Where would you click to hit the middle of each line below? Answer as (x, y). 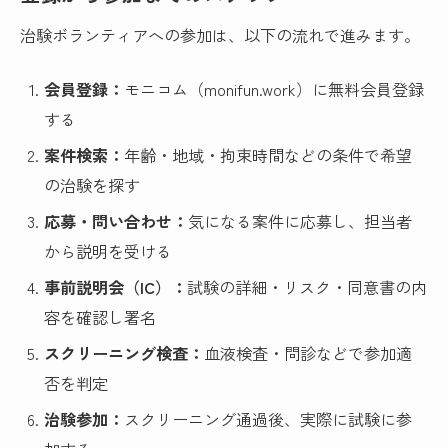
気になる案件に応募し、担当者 (300, 221)
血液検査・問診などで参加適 (308, 353)
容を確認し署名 (100, 317)
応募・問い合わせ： (116, 221)
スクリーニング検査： (124, 353)
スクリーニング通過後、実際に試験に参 (268, 419)
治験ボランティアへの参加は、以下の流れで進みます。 (220, 34)
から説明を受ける (108, 251)
